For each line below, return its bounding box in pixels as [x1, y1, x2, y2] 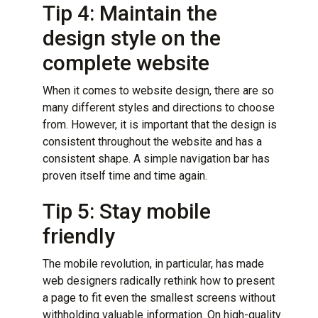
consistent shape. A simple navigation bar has [43, 151, 270, 165]
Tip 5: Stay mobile [43, 198, 211, 224]
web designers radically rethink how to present [43, 273, 275, 287]
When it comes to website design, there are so [43, 83, 274, 97]
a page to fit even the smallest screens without [43, 290, 275, 305]
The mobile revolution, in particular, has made [43, 256, 264, 270]
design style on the [43, 25, 221, 50]
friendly [43, 223, 115, 248]
